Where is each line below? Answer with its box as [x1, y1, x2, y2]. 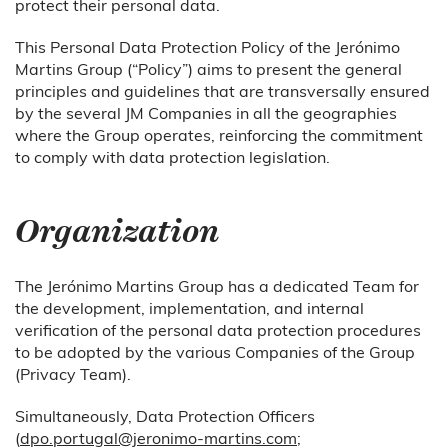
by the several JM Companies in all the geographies [15, 102, 397, 123]
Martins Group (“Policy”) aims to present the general [15, 58, 402, 79]
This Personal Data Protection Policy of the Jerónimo [15, 36, 400, 57]
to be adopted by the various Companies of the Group [15, 341, 415, 362]
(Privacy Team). [15, 363, 131, 384]
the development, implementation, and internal [15, 297, 364, 318]
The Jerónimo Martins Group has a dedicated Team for [15, 275, 419, 296]
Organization [15, 211, 219, 250]
